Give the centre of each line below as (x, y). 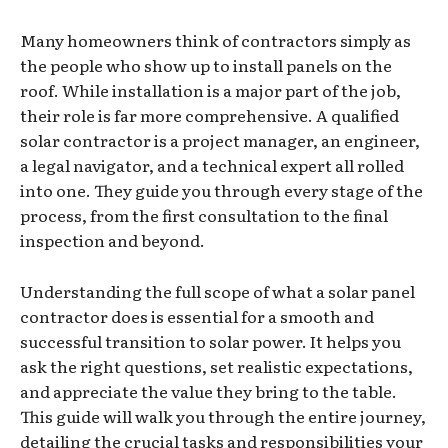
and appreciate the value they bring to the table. (208, 390)
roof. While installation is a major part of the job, (210, 89)
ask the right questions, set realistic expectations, (216, 365)
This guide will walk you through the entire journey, (223, 415)
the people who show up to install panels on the (206, 64)
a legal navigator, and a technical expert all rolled (212, 164)
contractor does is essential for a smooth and (197, 315)
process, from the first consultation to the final (204, 214)
